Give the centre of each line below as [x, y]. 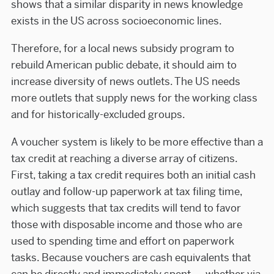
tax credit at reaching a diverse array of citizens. [124, 159]
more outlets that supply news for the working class [134, 98]
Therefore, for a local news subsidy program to [122, 49]
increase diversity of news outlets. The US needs [125, 82]
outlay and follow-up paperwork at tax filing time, [126, 192]
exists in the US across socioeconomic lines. [116, 21]
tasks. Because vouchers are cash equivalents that [131, 258]
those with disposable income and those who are [126, 225]
